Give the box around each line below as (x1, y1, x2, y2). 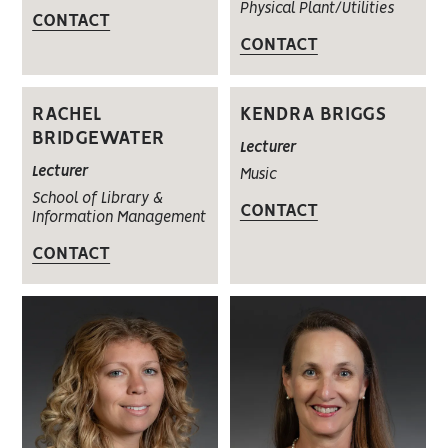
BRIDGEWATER (32, 130, 166, 149)
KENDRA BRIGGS (239, 106, 386, 125)
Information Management (32, 211, 207, 226)
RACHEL (32, 106, 103, 125)
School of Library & (32, 192, 164, 207)
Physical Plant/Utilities (239, 2, 394, 17)
